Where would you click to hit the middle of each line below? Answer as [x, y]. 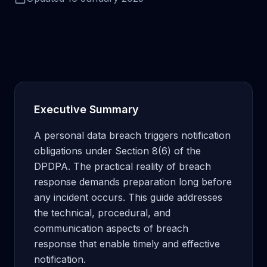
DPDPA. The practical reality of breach [122, 166]
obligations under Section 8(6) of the [117, 151]
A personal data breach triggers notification [132, 135]
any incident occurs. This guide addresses [128, 197]
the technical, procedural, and [102, 213]
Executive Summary [86, 109]
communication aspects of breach [111, 228]
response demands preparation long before [133, 182]
